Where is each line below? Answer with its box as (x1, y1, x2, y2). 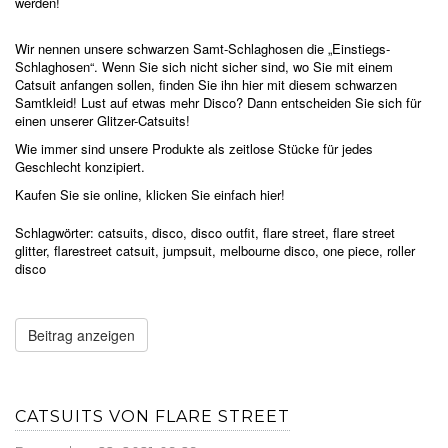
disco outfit (191, 223, 255, 243)
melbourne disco (220, 241, 315, 261)
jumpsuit (163, 241, 212, 261)
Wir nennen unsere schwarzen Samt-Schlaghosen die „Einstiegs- (15, 39, 390, 59)
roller (387, 241, 415, 261)
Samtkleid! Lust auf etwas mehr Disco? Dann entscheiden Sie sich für (15, 93, 421, 113)
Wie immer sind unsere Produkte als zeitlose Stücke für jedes (15, 139, 373, 159)
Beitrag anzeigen (28, 325, 135, 346)
